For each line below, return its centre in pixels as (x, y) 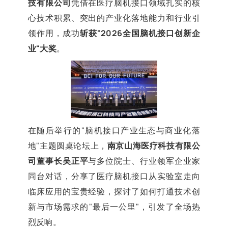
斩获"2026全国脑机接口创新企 (140, 33)
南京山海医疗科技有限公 (154, 145)
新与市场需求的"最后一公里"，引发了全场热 (114, 206)
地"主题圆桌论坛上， (67, 145)
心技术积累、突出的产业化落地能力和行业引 (114, 18)
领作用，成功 (54, 33)
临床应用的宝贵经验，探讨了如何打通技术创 (114, 191)
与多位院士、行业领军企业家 (144, 161)
